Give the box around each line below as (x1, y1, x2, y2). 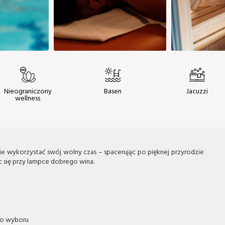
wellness (15, 93, 41, 105)
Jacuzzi (186, 86, 208, 98)
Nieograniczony (4, 86, 52, 98)
